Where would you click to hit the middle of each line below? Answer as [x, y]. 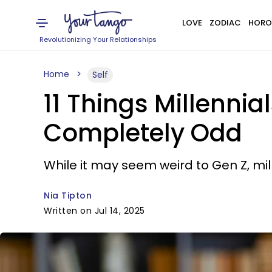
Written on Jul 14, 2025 [94, 211]
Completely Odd [143, 133]
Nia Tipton [68, 195]
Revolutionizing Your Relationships [98, 39]
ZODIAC [225, 23]
